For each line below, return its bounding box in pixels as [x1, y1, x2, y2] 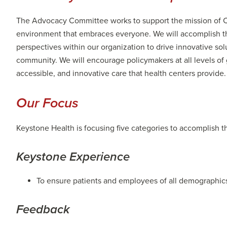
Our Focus [16, 94, 79, 111]
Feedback [16, 202, 70, 217]
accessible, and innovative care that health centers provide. [16, 68, 226, 79]
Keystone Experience [16, 149, 130, 164]
